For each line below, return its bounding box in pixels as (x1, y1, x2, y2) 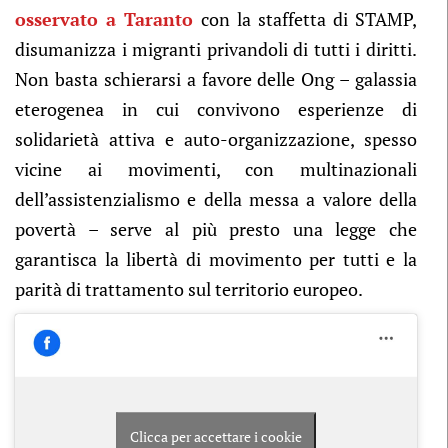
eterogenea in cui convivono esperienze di (15, 97, 417, 121)
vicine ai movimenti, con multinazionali (15, 157, 417, 181)
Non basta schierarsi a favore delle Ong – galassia (15, 67, 417, 91)
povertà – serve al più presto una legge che (15, 217, 417, 241)
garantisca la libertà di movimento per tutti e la (15, 247, 417, 271)
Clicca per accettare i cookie (130, 426, 302, 446)
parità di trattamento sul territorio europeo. (15, 277, 363, 301)
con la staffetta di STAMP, (201, 7, 417, 31)
